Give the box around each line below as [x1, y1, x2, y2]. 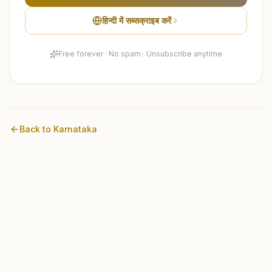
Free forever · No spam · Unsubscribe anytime [58, 49, 222, 58]
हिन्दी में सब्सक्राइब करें [102, 15, 171, 25]
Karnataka [53, 123, 97, 134]
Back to [19, 123, 53, 134]
